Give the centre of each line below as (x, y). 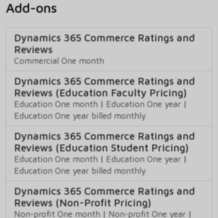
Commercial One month (59, 60)
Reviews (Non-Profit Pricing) (83, 202)
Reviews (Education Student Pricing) (101, 147)
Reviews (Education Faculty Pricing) (100, 92)
